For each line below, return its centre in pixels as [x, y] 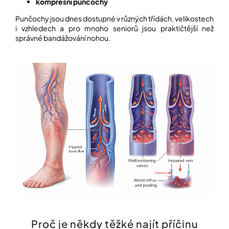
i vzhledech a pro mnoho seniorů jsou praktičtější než [114, 28]
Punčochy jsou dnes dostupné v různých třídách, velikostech [114, 18]
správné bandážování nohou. [63, 38]
